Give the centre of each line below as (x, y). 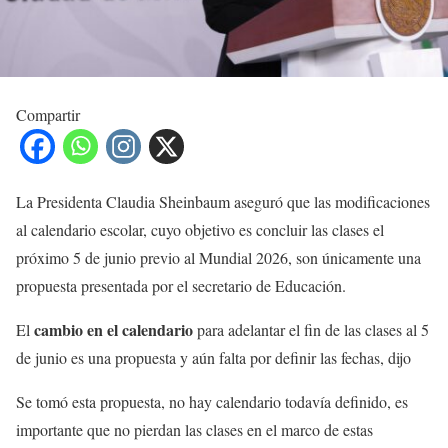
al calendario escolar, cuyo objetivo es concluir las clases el (200, 229)
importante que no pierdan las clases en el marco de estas (194, 429)
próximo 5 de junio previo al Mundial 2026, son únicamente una (218, 257)
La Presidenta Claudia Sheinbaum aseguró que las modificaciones (223, 201)
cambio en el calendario (113, 329)
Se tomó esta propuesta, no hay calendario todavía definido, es (212, 401)
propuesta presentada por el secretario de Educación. (181, 285)
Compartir (48, 114)
